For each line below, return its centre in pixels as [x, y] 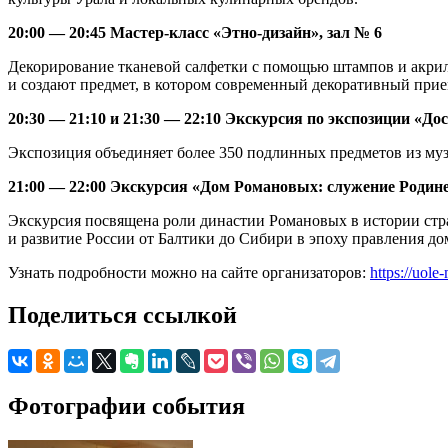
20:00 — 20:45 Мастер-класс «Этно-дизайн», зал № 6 [195, 33]
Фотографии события [126, 405]
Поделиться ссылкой [122, 315]
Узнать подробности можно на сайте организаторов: [189, 273]
